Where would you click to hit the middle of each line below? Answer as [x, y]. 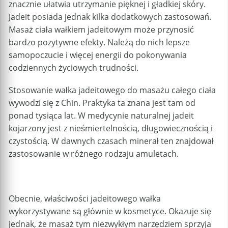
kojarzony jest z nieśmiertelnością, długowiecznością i [111, 128]
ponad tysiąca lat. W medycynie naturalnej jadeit [101, 115]
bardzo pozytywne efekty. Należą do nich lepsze [99, 42]
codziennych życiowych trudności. [74, 67]
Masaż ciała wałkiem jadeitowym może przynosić [101, 29]
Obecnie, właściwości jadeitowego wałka [85, 199]
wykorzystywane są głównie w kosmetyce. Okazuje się [110, 211]
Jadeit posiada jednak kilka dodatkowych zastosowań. [110, 17]
